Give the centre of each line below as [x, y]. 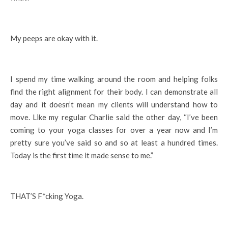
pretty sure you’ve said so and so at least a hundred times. [114, 142]
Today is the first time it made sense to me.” [82, 155]
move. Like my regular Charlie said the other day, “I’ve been [114, 117]
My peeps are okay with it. [54, 38]
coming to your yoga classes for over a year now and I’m [114, 130]
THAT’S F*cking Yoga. [47, 196]
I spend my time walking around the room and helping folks [114, 79]
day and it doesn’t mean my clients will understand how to [114, 104]
